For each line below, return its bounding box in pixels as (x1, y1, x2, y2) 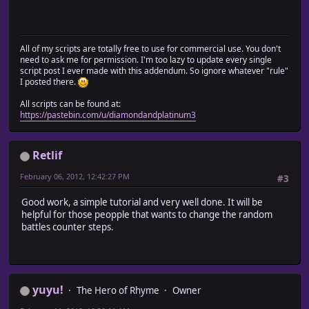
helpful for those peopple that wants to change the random (21, 208, 272, 221)
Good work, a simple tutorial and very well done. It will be (21, 196, 263, 209)
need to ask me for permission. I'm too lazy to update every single (20, 54, 272, 66)
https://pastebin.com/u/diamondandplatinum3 (20, 109, 196, 121)
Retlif (32, 148, 62, 163)
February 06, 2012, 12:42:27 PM (20, 171, 130, 182)
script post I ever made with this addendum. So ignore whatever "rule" (20, 65, 288, 77)
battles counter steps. (21, 221, 114, 234)
